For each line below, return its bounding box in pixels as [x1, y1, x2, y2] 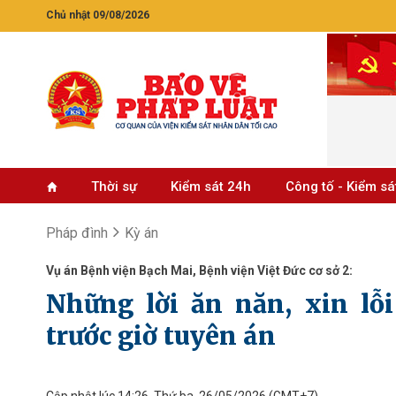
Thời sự [90, 179, 137, 194]
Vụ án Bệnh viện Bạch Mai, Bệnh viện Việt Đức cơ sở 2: [46, 263, 353, 278]
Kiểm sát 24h [171, 179, 252, 194]
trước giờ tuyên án [46, 320, 276, 352]
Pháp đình [46, 225, 108, 241]
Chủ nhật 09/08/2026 [46, 9, 149, 21]
